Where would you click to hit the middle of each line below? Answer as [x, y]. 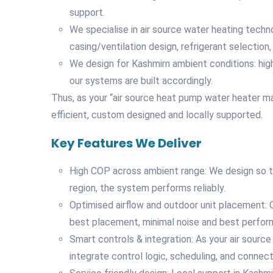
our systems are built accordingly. [141, 80]
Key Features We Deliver [126, 143]
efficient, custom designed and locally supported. [157, 115]
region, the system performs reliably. [147, 188]
